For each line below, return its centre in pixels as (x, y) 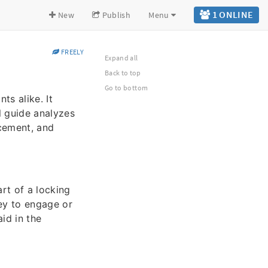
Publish (115, 15)
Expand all (121, 58)
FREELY (71, 52)
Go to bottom (127, 88)
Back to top (123, 73)
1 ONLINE (232, 14)
